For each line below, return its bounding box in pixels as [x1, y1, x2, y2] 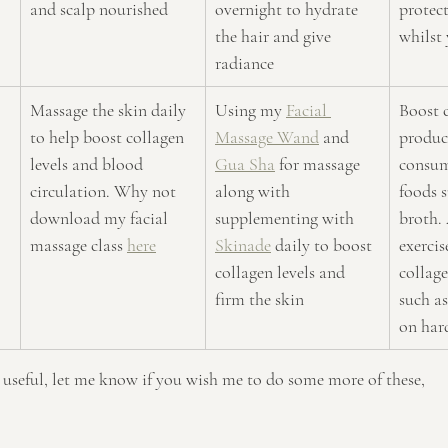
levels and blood [30, 152, 147, 175]
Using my [215, 98, 286, 121]
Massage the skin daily [30, 98, 190, 121]
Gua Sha [215, 152, 275, 175]
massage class [30, 233, 127, 256]
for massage [275, 152, 364, 175]
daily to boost [271, 233, 376, 256]
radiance [215, 51, 274, 74]
